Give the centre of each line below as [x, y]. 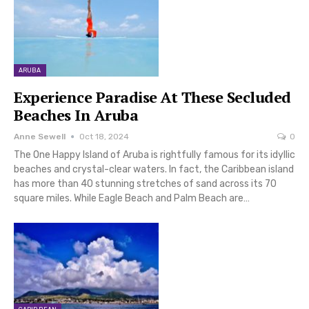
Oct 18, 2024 [104, 137]
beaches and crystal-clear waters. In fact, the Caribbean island [154, 170]
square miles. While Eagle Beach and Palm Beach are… [132, 199]
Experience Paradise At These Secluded [152, 97]
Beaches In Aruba [76, 115]
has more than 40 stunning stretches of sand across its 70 [145, 184]
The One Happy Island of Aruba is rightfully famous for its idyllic [154, 155]
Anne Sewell [40, 137]
